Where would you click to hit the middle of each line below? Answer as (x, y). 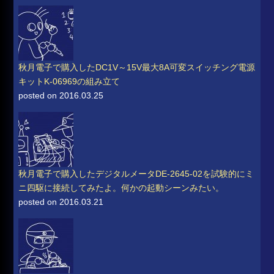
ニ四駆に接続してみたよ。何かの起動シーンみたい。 (121, 187)
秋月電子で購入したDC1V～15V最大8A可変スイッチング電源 (137, 67)
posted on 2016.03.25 (61, 95)
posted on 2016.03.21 (61, 202)
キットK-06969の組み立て (69, 81)
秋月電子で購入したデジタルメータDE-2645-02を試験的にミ (136, 173)
